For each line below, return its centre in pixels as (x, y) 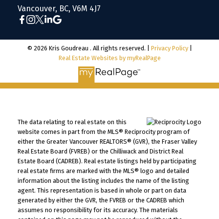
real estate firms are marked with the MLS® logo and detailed (103, 171)
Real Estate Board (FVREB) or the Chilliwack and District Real (100, 151)
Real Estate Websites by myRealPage (109, 58)
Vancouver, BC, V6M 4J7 (59, 9)
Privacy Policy (169, 48)
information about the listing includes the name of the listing (103, 180)
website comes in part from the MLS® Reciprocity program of (103, 131)
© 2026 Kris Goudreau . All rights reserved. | (89, 48)
